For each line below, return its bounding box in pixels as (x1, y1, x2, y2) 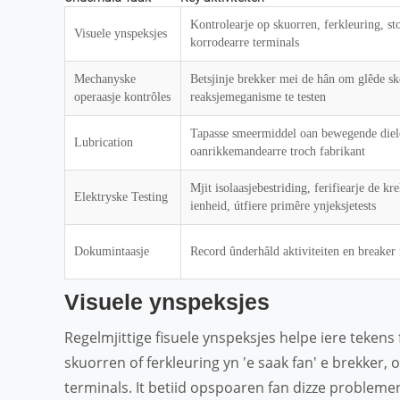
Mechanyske (74, 72, 136, 86)
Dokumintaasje (74, 245, 149, 258)
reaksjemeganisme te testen (190, 90, 326, 104)
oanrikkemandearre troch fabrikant (190, 145, 365, 158)
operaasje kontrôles (74, 90, 171, 104)
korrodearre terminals (190, 36, 299, 49)
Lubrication (74, 136, 133, 149)
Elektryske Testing (74, 190, 168, 204)
